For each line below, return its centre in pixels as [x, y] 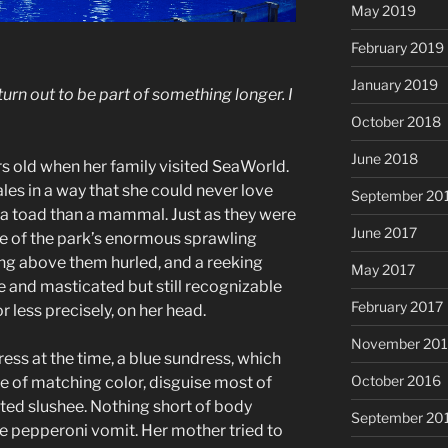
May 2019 [383, 11]
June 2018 [384, 159]
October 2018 [395, 122]
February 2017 [396, 307]
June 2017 [383, 233]
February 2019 [397, 48]
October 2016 [395, 381]
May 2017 [382, 270]
